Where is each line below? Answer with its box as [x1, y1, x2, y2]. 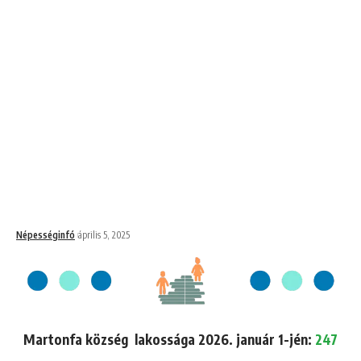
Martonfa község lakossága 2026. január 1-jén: [23, 330, 315, 348]
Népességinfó [16, 229, 75, 241]
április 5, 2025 [78, 229, 130, 241]
